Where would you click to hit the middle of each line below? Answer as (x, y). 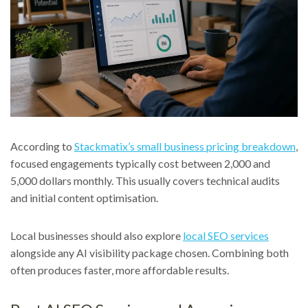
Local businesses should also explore (97, 236)
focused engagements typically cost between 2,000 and (140, 164)
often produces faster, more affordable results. (120, 270)
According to (42, 146)
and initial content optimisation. (84, 198)
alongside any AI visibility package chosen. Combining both (150, 253)
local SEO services (226, 236)
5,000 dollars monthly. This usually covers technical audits (145, 181)
